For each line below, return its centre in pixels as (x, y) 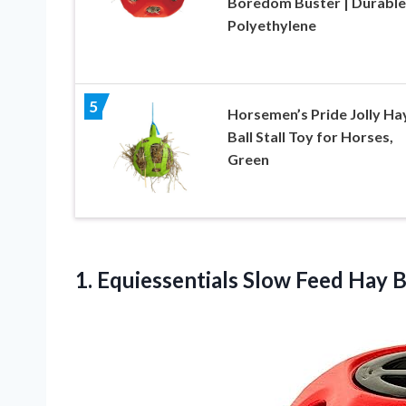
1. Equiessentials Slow (185, 279)
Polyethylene (271, 24)
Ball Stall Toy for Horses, (310, 136)
